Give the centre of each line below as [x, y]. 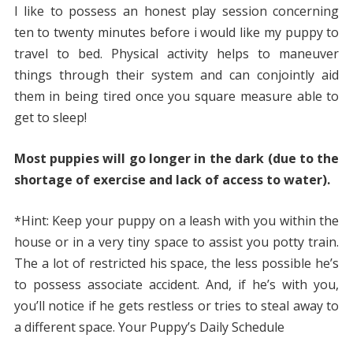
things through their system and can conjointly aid [176, 75]
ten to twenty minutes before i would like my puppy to [176, 33]
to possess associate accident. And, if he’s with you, [176, 285]
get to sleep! [50, 118]
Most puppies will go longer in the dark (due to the [176, 159]
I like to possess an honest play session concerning [176, 11]
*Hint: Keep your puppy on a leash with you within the [176, 221]
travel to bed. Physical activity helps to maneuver [176, 54]
